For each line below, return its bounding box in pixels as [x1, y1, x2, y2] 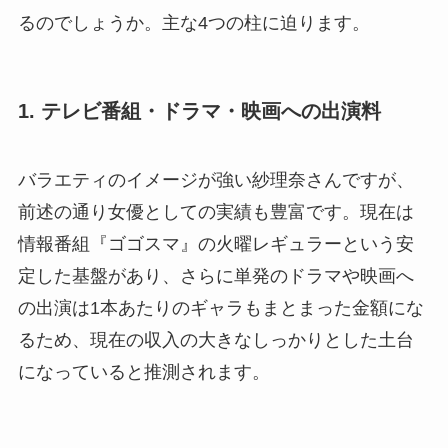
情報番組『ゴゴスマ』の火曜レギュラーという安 [17, 234, 414, 255]
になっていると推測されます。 [17, 362, 270, 383]
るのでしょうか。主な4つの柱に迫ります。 [17, 12, 370, 33]
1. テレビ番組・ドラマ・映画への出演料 [17, 100, 381, 122]
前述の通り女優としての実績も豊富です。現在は [17, 202, 414, 223]
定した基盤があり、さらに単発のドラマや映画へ [17, 266, 414, 287]
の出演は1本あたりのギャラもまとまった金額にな [17, 298, 424, 319]
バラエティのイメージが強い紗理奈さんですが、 [17, 170, 414, 191]
